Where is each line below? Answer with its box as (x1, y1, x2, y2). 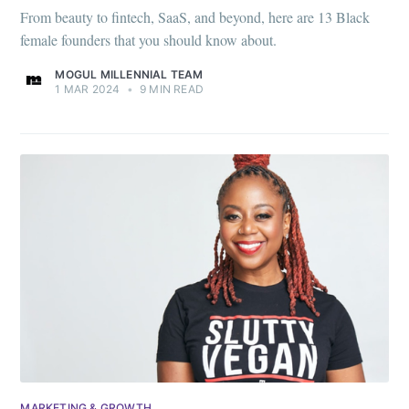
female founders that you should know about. (20, 29, 278, 49)
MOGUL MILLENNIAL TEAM (55, 67, 204, 81)
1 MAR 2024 (55, 81, 121, 96)
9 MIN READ (136, 81, 204, 96)
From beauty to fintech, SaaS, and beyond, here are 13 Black (20, 6, 371, 26)
